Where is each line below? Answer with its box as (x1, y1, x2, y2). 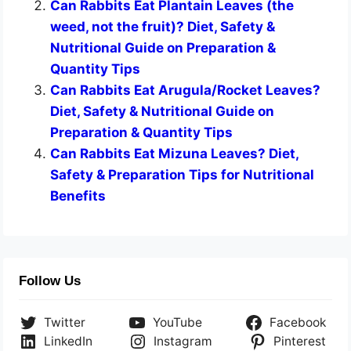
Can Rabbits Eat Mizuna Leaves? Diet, (50, 146, 299, 162)
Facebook (269, 315, 326, 331)
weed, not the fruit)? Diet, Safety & (50, 19, 276, 35)
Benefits (50, 188, 107, 204)
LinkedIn (44, 334, 93, 349)
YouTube (153, 315, 202, 331)
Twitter (44, 315, 86, 331)
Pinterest (273, 334, 326, 349)
